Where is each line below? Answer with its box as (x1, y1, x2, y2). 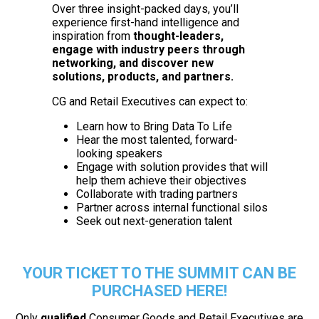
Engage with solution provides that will (75, 160, 268, 174)
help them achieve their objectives (75, 174, 246, 187)
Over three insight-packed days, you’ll (51, 2, 239, 16)
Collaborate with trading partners (75, 187, 238, 201)
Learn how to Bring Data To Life (75, 120, 232, 133)
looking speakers (75, 147, 162, 160)
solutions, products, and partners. (51, 70, 236, 83)
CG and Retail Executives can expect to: (51, 95, 248, 108)
